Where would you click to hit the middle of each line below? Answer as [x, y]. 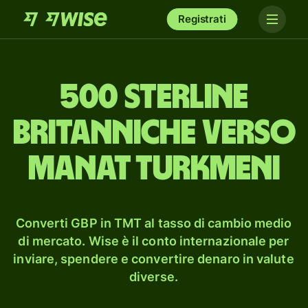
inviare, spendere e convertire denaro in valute [154, 259]
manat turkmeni [154, 169]
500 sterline [154, 98]
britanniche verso [154, 133]
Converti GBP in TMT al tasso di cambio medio [154, 223]
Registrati [202, 19]
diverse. [154, 277]
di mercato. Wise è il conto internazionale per [154, 241]
